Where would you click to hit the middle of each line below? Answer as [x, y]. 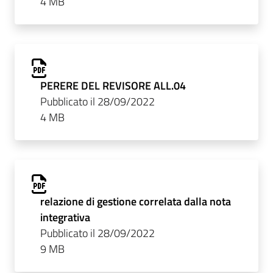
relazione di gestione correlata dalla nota [135, 201]
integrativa [65, 217]
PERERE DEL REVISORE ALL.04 [113, 85]
